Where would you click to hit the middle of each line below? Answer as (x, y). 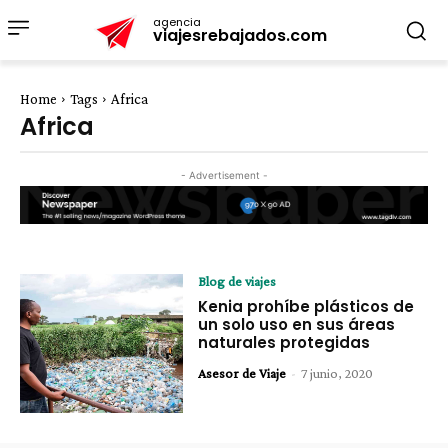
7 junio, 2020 (337, 372)
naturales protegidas (284, 342)
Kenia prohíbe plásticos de (306, 306)
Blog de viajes (237, 280)
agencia (177, 22)
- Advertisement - (224, 175)
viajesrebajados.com (240, 35)
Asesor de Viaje (242, 372)
